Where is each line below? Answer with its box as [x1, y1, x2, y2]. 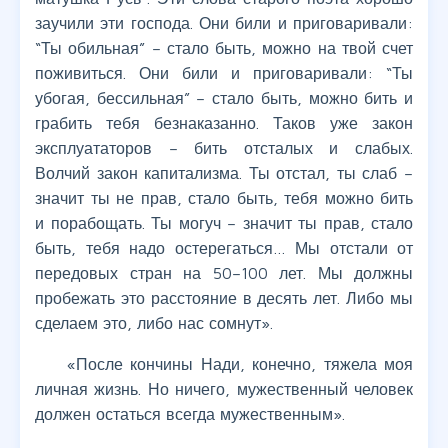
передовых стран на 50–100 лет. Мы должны [35, 264, 413, 283]
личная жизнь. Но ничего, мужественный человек [35, 380, 413, 399]
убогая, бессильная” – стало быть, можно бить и [35, 89, 413, 108]
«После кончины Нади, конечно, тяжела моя [67, 355, 413, 374]
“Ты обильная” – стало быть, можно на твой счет [35, 39, 413, 58]
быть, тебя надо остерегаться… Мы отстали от [35, 239, 413, 258]
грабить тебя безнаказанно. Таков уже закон [35, 114, 413, 133]
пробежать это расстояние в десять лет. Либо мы [35, 289, 413, 308]
